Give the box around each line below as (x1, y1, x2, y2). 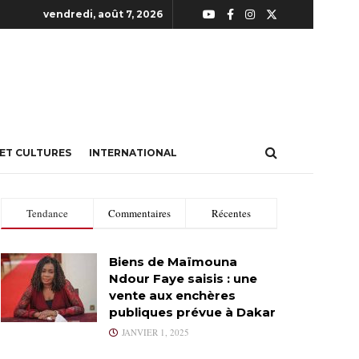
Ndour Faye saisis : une (109, 271, 257, 286)
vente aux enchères (109, 288, 236, 303)
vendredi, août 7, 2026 (43, 8, 163, 20)
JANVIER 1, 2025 (119, 326, 189, 338)
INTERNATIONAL (88, 147, 177, 159)
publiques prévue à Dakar (109, 305, 276, 320)
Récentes (212, 206, 251, 220)
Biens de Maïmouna (109, 254, 237, 269)
